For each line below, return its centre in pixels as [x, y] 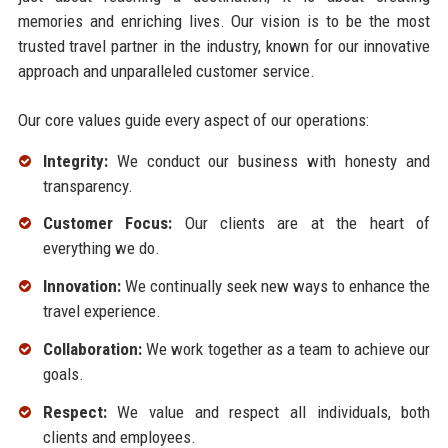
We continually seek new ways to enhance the [275, 286]
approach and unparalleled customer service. [166, 70]
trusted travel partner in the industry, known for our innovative [224, 45]
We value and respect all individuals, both [268, 411]
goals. [63, 374]
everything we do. [101, 248]
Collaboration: [92, 349]
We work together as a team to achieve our [286, 349]
